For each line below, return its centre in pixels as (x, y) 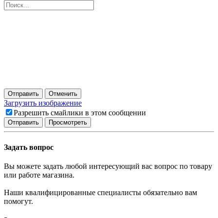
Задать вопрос (29, 147)
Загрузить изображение (43, 103)
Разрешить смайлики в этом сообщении (80, 113)
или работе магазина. (39, 175)
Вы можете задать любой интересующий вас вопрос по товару (108, 166)
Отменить (63, 94)
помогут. (18, 201)
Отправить (23, 94)
